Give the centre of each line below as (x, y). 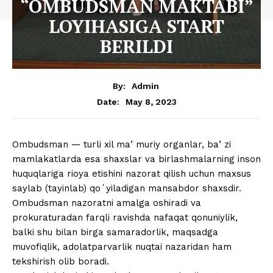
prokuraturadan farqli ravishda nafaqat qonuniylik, (125, 218)
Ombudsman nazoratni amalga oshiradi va (107, 203)
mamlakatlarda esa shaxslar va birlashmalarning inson (136, 159)
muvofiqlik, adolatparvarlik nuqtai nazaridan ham (122, 247)
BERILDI (136, 46)
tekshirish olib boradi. (61, 262)
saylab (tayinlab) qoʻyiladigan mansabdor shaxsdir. (127, 189)
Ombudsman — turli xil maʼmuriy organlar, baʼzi (122, 145)
